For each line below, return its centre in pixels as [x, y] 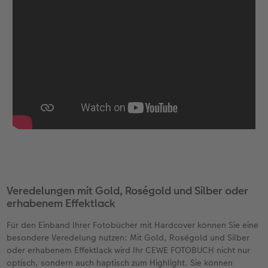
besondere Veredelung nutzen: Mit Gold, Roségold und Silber [128, 238]
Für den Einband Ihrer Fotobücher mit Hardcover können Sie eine [133, 225]
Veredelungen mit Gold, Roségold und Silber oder [128, 191]
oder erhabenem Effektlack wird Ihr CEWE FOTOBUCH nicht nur [129, 250]
